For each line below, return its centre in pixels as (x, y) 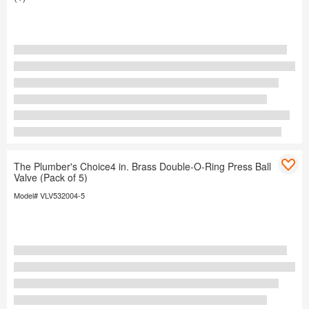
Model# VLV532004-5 (49, 196)
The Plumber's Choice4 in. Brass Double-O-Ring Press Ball (142, 167)
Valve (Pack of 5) (51, 178)
